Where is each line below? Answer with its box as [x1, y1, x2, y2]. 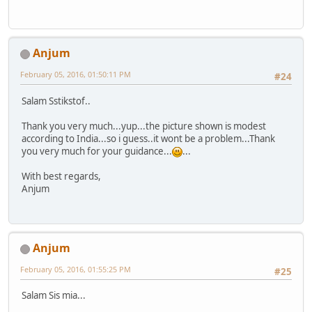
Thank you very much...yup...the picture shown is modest [22, 119, 266, 132]
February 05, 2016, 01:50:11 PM [20, 69, 131, 80]
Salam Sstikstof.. [22, 94, 91, 107]
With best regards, [22, 169, 101, 182]
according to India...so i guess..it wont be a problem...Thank [22, 132, 275, 145]
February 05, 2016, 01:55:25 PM [20, 263, 131, 274]
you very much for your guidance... [22, 144, 172, 157]
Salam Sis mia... [22, 289, 86, 302]
